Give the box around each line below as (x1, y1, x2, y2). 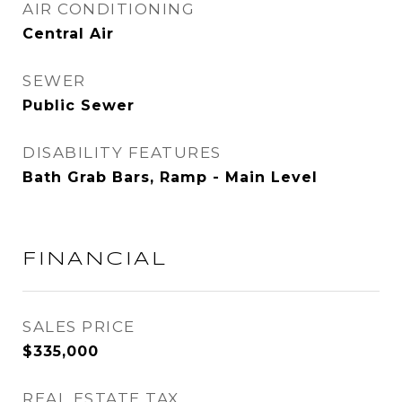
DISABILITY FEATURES (22, 144, 222, 162)
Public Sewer (22, 97, 135, 114)
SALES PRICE (22, 318, 135, 336)
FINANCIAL (22, 250, 168, 268)
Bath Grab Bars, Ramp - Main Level (22, 169, 318, 186)
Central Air (22, 25, 114, 42)
